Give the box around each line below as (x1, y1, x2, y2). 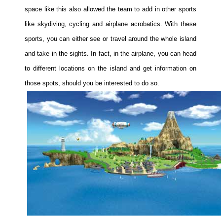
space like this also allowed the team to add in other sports (25, 5, 196, 13)
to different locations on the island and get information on (25, 65, 196, 73)
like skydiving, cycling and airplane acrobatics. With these (25, 20, 196, 28)
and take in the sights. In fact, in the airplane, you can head (25, 50, 196, 58)
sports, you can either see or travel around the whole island (25, 35, 196, 43)
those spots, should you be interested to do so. (25, 79, 159, 87)
